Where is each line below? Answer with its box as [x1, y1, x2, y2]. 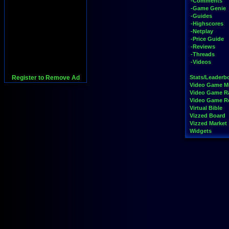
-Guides [191, 13, 212, 19]
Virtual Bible [190, 105, 222, 111]
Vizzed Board [190, 112, 225, 119]
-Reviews [191, 43, 215, 50]
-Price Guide [191, 36, 224, 42]
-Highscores [191, 20, 223, 27]
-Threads [191, 51, 215, 57]
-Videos [191, 59, 211, 65]
